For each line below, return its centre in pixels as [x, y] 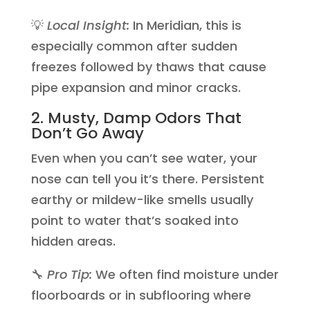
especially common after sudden [134, 46]
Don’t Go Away [87, 133]
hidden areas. [73, 241]
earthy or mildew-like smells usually [142, 200]
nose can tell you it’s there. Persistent [147, 179]
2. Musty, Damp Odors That [136, 118]
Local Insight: [88, 25]
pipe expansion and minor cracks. [136, 88]
